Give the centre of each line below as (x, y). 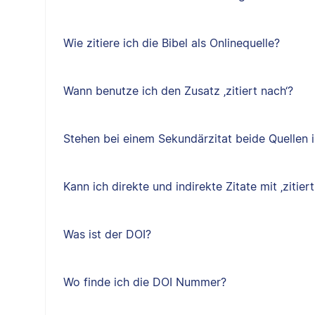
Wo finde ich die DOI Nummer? (144, 282)
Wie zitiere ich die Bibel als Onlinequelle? (171, 43)
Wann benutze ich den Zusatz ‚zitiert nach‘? (178, 91)
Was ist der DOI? (107, 234)
